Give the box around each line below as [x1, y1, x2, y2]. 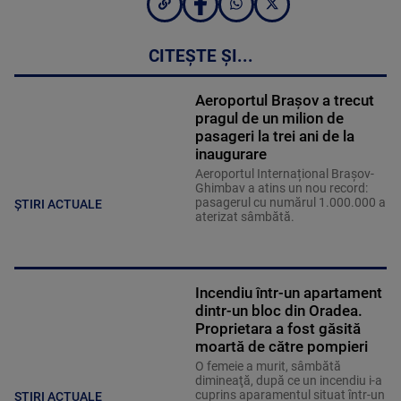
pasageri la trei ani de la [194, 127, 354, 146]
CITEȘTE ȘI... [148, 47, 253, 67]
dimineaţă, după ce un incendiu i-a [194, 373, 382, 388]
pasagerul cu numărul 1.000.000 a [194, 195, 386, 210]
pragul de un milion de [194, 109, 344, 128]
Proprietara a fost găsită [194, 320, 361, 338]
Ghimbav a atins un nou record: [194, 181, 368, 196]
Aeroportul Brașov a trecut [194, 91, 374, 110]
